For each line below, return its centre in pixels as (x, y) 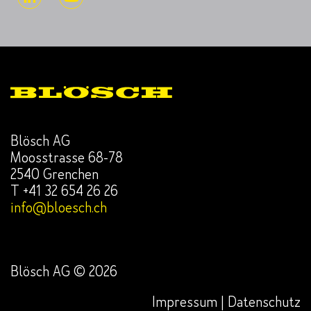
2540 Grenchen (54, 174)
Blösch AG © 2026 (64, 271)
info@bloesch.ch (59, 208)
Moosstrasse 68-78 (70, 158)
